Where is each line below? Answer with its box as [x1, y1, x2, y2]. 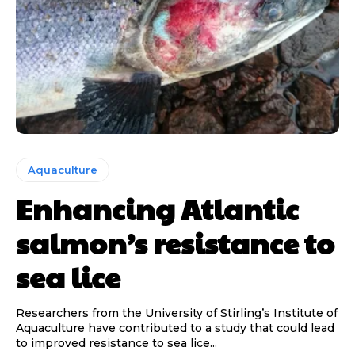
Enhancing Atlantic [16, 188, 299, 228]
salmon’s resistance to [16, 222, 334, 262]
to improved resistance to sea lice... [16, 335, 217, 350]
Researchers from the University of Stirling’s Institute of [16, 305, 338, 320]
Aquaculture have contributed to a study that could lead [16, 320, 334, 335]
